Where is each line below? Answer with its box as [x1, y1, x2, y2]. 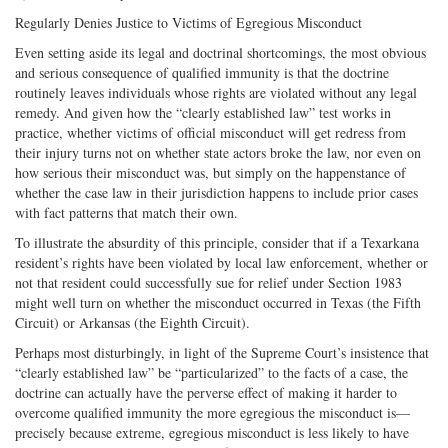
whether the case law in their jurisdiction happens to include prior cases [15, 182, 418, 202]
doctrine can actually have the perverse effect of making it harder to [15, 382, 397, 402]
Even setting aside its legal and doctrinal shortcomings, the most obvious [15, 42, 426, 62]
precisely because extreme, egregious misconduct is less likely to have [15, 422, 409, 442]
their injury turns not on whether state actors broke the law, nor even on [15, 142, 421, 162]
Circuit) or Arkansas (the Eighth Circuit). [15, 312, 250, 332]
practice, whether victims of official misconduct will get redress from [15, 122, 406, 142]
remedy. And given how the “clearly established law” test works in [15, 102, 391, 122]
